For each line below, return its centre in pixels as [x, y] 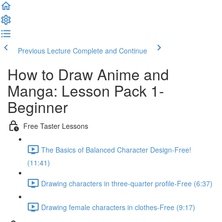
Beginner [38, 107]
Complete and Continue [110, 51]
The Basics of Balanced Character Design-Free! [116, 149]
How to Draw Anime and [88, 74]
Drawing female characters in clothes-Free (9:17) [118, 207]
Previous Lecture [44, 51]
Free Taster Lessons [56, 126]
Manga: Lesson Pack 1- [86, 90]
